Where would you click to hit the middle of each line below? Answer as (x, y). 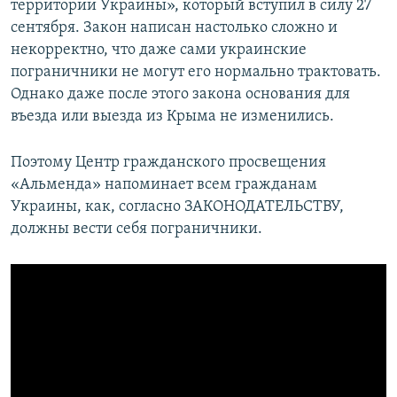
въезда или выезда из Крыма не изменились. (172, 116)
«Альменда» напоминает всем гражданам (164, 184)
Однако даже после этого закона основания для (180, 94)
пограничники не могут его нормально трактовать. (196, 72)
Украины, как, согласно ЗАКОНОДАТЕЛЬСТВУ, (177, 206)
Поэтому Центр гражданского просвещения (168, 162)
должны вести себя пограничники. (136, 229)
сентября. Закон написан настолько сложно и (174, 27)
